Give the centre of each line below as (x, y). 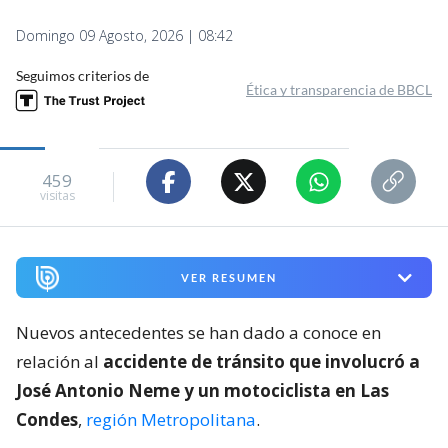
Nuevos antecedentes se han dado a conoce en (198, 333)
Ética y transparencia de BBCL (339, 90)
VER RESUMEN (228, 278)
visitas (57, 195)
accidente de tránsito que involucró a (261, 362)
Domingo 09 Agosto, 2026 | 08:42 (124, 36)
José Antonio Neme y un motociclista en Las (202, 391)
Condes (47, 420)
